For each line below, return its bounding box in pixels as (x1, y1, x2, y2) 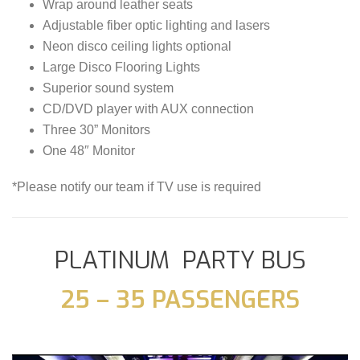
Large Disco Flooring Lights (42, 59, 200, 74)
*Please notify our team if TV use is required (12, 179, 261, 194)
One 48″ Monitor (42, 143, 135, 157)
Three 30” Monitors (42, 122, 150, 137)
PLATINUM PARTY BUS (54, 243, 306, 276)
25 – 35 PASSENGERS (60, 283, 300, 316)
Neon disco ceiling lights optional (42, 39, 231, 53)
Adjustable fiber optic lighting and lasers (42, 18, 270, 32)
